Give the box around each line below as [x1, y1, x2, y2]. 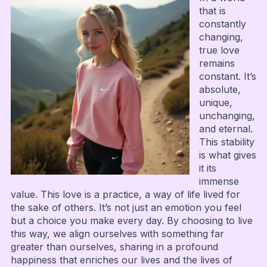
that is [198, 4, 226, 17]
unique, [198, 96, 232, 108]
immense [198, 175, 239, 187]
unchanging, [198, 109, 255, 122]
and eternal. [198, 122, 253, 135]
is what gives [198, 148, 256, 161]
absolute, [198, 83, 241, 95]
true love [198, 44, 240, 56]
